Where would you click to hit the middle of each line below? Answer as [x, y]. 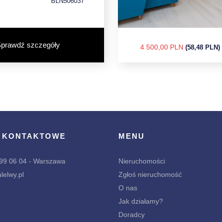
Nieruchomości [142, 161]
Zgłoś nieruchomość [150, 174]
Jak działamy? [141, 201]
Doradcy [132, 214]
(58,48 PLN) [202, 47]
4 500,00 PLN [163, 47]
